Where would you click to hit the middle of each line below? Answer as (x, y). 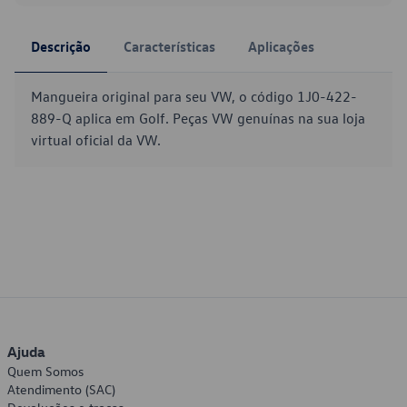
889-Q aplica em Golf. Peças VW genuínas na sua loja (198, 118)
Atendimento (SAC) (61, 389)
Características (169, 46)
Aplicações (281, 46)
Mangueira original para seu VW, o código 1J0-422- (194, 96)
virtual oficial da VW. (96, 140)
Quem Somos (45, 371)
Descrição (61, 46)
